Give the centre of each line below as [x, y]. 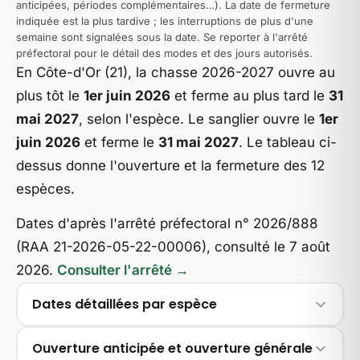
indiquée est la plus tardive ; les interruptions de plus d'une [165, 21]
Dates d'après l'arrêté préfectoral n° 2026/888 [167, 223]
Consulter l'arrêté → [123, 270]
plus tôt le [50, 96]
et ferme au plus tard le [250, 96]
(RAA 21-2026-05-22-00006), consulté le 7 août [173, 247]
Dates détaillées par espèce [124, 304]
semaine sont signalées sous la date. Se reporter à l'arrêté [162, 37]
